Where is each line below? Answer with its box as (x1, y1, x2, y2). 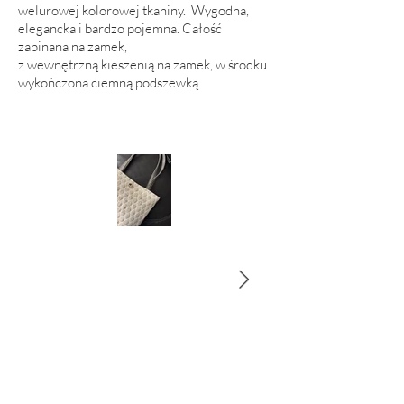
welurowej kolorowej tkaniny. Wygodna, (18, 2, 249, 19)
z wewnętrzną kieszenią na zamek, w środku (18, 56, 267, 73)
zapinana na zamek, (18, 38, 127, 55)
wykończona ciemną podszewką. (18, 74, 201, 91)
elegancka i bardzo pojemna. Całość (18, 20, 222, 37)
